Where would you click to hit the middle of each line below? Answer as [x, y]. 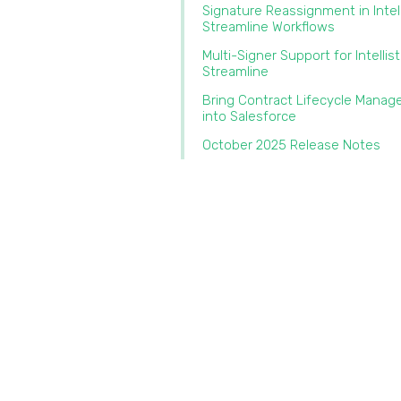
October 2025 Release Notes [291, 145]
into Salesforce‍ [249, 116]
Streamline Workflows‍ [269, 27]
